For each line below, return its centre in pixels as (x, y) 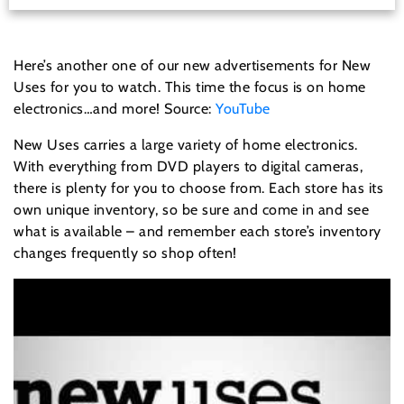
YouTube (243, 109)
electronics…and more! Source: (115, 109)
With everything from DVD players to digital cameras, (188, 167)
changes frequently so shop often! (125, 253)
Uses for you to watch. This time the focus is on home (190, 87)
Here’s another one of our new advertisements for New (192, 66)
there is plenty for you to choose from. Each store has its (198, 188)
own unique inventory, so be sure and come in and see (191, 210)
